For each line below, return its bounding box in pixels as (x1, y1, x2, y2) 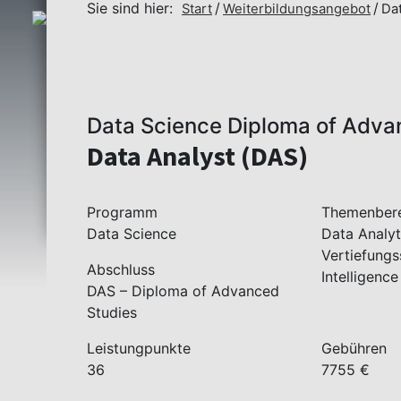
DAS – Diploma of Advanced (87, 282, 279, 300)
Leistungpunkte (87, 339, 191, 357)
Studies (87, 303, 137, 321)
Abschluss (87, 260, 155, 278)
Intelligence (321, 268, 399, 286)
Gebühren (321, 339, 388, 357)
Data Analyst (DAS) (87, 139, 308, 173)
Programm (87, 203, 158, 221)
